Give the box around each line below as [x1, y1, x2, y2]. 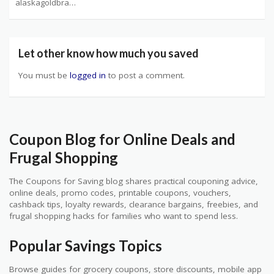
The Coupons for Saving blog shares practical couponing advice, [9, 175, 258, 187]
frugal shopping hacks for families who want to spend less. [9, 210, 238, 221]
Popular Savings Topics [9, 237, 162, 255]
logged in [70, 69, 106, 81]
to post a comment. [106, 69, 185, 81]
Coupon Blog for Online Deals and [9, 130, 235, 148]
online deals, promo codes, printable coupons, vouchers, [9, 187, 231, 198]
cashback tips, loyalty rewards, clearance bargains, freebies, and [9, 198, 258, 210]
